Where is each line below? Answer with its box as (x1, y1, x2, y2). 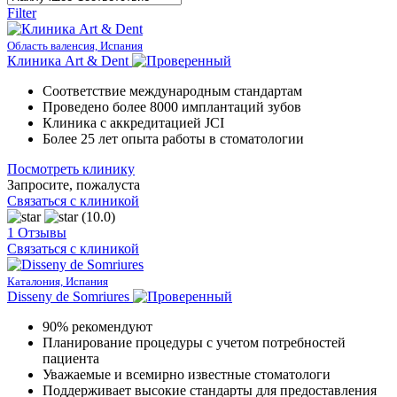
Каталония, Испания (7, 274, 108, 288)
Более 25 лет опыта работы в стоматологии (43, 130, 304, 146)
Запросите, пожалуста (7, 176, 140, 192)
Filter (7, 4, 36, 20)
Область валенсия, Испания (7, 38, 143, 52)
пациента (43, 350, 99, 366)
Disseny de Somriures (7, 288, 129, 304)
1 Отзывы (7, 224, 66, 240)
